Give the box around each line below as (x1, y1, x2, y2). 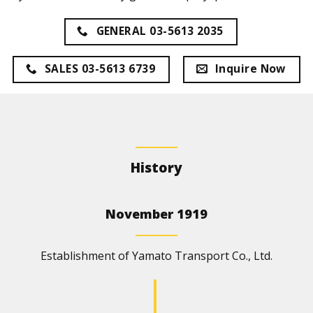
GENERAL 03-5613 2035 (96, 22, 224, 38)
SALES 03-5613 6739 (44, 61, 156, 77)
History (131, 158, 182, 177)
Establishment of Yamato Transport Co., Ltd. (41, 248, 272, 264)
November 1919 (105, 205, 208, 223)
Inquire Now (214, 61, 286, 77)
